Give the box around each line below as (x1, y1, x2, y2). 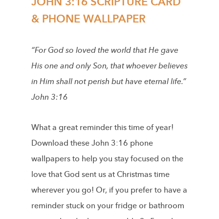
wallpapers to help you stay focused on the (31, 153, 183, 164)
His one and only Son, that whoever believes (31, 60, 188, 71)
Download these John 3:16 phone (31, 137, 153, 149)
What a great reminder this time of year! (31, 122, 174, 133)
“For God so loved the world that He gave (31, 44, 178, 56)
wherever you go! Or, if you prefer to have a (31, 184, 187, 196)
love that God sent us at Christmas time (31, 169, 170, 180)
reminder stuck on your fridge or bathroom (31, 200, 184, 211)
